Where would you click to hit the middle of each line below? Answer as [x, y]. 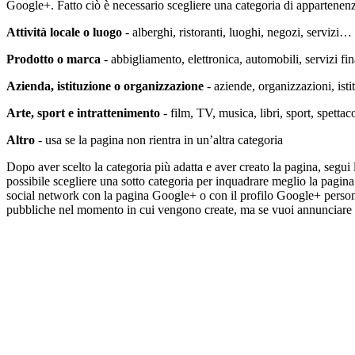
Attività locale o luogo [64, 32]
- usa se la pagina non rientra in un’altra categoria [159, 140]
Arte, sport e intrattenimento [83, 113]
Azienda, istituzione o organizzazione [105, 86]
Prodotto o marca [53, 59]
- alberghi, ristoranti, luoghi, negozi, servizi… [237, 32]
